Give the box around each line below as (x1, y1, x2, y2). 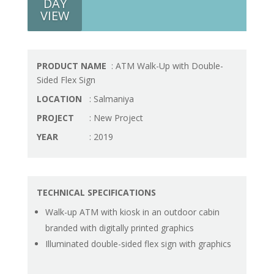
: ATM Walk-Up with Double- (108, 60, 223, 72)
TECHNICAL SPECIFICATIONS (36, 187, 156, 198)
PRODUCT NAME (36, 60, 109, 72)
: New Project (86, 112, 143, 124)
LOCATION (36, 93, 84, 105)
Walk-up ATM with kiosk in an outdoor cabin (45, 206, 220, 218)
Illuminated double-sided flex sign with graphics (45, 238, 231, 250)
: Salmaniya (86, 93, 134, 105)
